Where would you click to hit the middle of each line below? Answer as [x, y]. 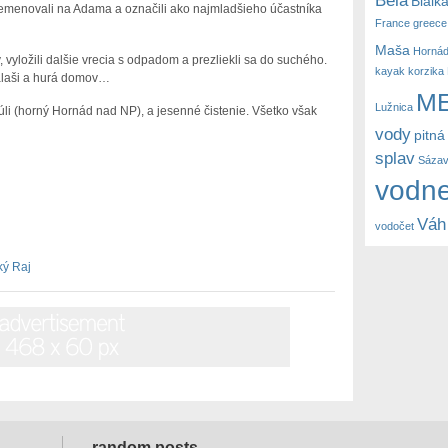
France [393, 22]
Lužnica [394, 106]
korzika [426, 70]
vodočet [395, 225]
